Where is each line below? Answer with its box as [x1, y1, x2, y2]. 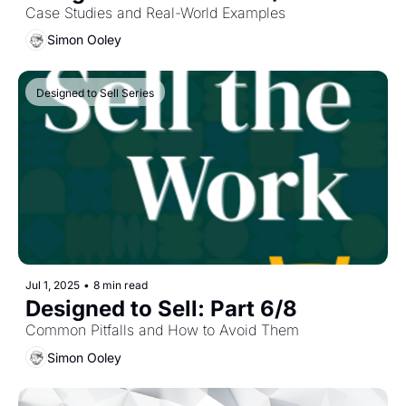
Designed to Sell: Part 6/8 [25, 295, 297, 323]
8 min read [93, 278, 148, 293]
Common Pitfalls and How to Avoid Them [25, 321, 299, 340]
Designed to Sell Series [36, 85, 154, 100]
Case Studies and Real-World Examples [25, 3, 286, 22]
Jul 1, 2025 [25, 278, 80, 293]
